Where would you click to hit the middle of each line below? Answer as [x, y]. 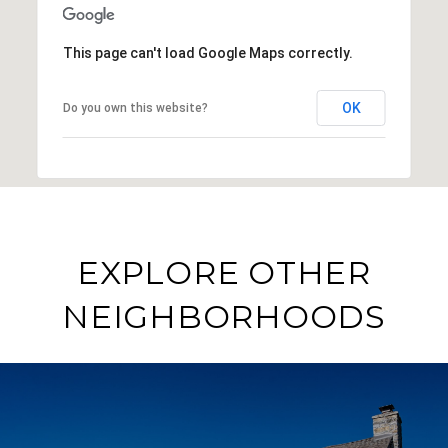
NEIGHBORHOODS [224, 316]
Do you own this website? [135, 107]
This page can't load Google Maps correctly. [207, 52]
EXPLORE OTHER [224, 272]
